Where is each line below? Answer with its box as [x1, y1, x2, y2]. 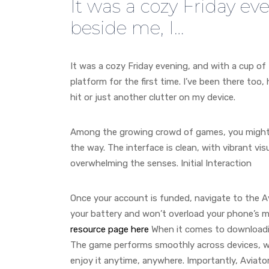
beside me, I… [70, 16, 184, 39]
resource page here [70, 223, 149, 235]
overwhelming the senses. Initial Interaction [70, 157, 252, 169]
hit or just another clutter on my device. [70, 91, 235, 103]
